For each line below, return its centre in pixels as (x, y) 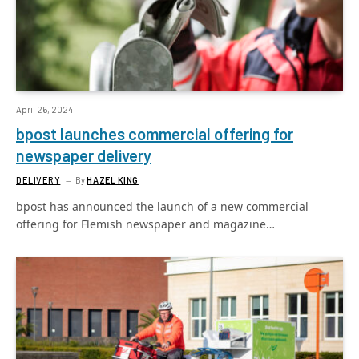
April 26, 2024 (44, 109)
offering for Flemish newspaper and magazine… (145, 224)
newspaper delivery (84, 155)
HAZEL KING (113, 179)
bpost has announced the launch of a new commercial (162, 206)
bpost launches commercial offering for (155, 133)
